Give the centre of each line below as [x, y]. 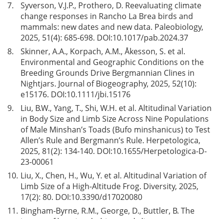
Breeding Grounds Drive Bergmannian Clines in [108, 73]
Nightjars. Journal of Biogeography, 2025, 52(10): [109, 84]
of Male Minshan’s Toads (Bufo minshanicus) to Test [115, 130]
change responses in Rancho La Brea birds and [107, 16]
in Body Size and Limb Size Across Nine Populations [115, 119]
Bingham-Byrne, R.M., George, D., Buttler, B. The [108, 211]
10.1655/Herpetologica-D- [160, 151]
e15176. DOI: [44, 94]
